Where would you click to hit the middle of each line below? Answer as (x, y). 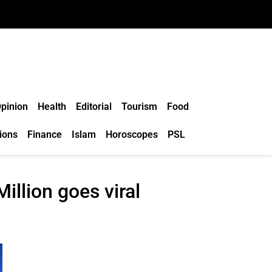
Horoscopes (131, 134)
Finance (44, 134)
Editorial (93, 107)
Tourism (139, 107)
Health (52, 107)
